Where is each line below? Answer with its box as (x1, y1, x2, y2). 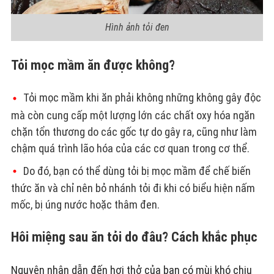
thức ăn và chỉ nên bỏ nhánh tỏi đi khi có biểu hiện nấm (10, 182, 255, 195)
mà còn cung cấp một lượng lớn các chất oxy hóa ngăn (10, 108, 255, 122)
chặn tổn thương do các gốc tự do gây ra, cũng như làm (10, 125, 257, 138)
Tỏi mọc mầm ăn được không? (10, 57, 175, 73)
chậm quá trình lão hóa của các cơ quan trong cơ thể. (10, 141, 250, 155)
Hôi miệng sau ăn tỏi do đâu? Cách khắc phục (10, 229, 257, 245)
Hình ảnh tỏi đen (105, 21, 169, 33)
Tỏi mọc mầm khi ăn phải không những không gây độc (23, 91, 261, 104)
